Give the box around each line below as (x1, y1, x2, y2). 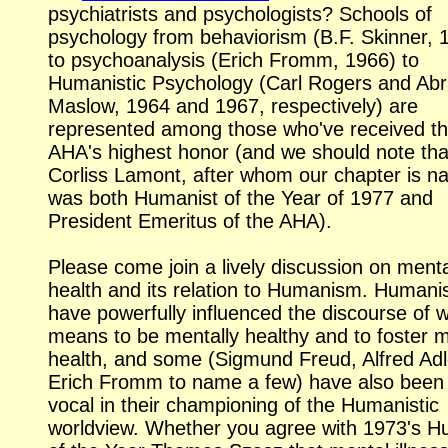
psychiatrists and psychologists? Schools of (48, 2, 432, 25)
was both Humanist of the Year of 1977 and (48, 186, 433, 209)
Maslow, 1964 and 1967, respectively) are (48, 94, 418, 117)
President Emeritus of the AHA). (48, 209, 332, 232)
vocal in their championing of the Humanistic (48, 393, 439, 416)
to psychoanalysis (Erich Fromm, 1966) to (48, 48, 419, 71)
